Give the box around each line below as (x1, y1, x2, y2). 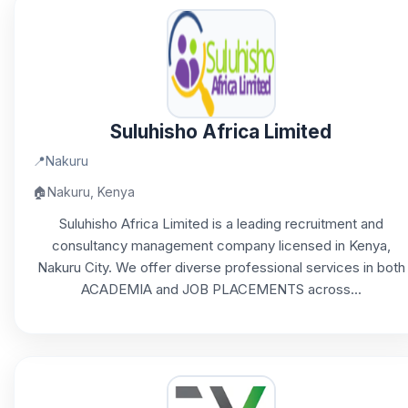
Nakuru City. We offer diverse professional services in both (36, 259, 405, 276)
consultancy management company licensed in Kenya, (51, 237, 391, 254)
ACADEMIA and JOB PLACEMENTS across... (80, 280, 362, 298)
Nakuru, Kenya (47, 184, 135, 199)
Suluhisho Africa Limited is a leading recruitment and (58, 215, 383, 232)
